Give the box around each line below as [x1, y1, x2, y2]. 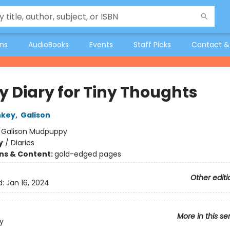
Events [89, 40, 113, 50]
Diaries [10, 138, 34, 148]
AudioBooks [28, 40, 69, 50]
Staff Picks [133, 40, 171, 50]
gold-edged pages [54, 149, 121, 159]
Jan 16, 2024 [6, 178, 49, 188]
